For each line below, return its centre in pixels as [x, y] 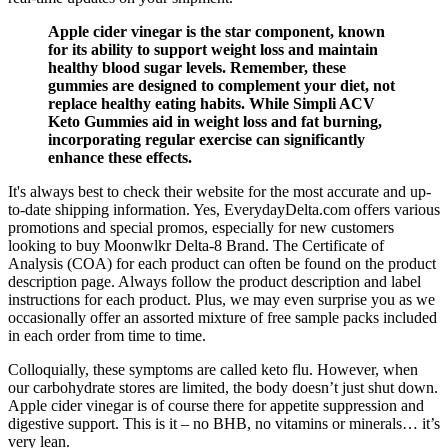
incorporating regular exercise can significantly [206, 139]
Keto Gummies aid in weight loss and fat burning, [215, 121]
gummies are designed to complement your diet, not [221, 85]
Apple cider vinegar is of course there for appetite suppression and [216, 405]
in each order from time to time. [107, 335]
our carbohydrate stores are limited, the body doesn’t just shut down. [223, 387]
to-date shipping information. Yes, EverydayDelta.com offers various [224, 209]
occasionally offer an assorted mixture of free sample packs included [222, 317]
